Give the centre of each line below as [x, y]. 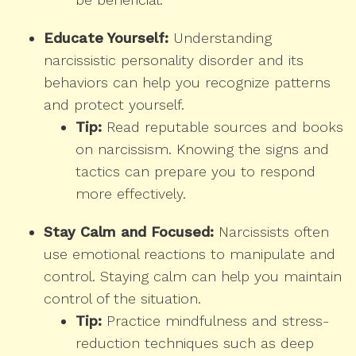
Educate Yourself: [106, 38]
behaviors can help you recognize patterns [187, 83]
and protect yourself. [114, 105]
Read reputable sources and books [222, 127]
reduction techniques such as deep [195, 343]
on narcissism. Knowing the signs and [202, 149]
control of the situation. [122, 299]
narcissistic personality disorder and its [174, 60]
